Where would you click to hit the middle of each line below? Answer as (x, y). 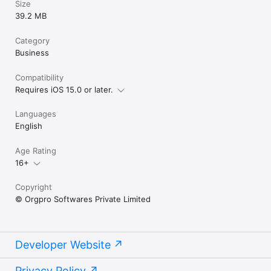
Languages (36, 114)
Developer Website (63, 245)
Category (32, 41)
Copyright (34, 187)
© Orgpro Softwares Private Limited (83, 199)
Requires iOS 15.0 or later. (64, 90)
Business (32, 53)
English (29, 126)
